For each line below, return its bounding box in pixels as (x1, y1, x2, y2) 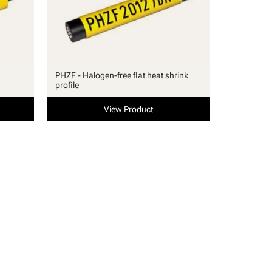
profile (55, 80, 79, 90)
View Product (103, 104, 153, 115)
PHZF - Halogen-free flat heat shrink (55, 70, 188, 81)
